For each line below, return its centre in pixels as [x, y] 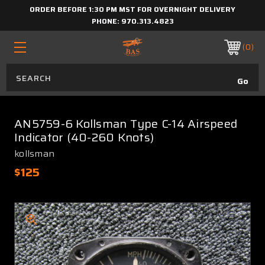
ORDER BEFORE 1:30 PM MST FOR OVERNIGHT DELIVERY [132, 9]
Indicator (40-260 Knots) [84, 137]
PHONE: [106, 21]
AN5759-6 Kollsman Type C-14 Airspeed [126, 124]
